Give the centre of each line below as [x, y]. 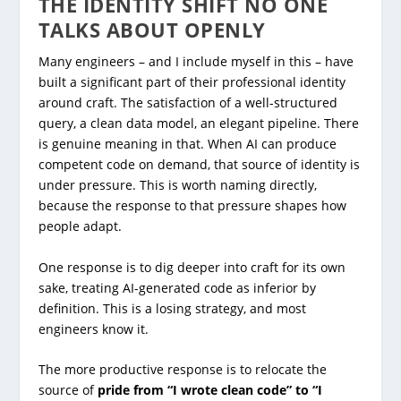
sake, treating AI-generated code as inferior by [177, 287]
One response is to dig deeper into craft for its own [192, 267]
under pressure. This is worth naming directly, [177, 185]
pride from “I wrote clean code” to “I [209, 389]
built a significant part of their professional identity [192, 82]
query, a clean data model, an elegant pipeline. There [198, 124]
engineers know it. [93, 328]
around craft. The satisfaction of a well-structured [188, 103]
